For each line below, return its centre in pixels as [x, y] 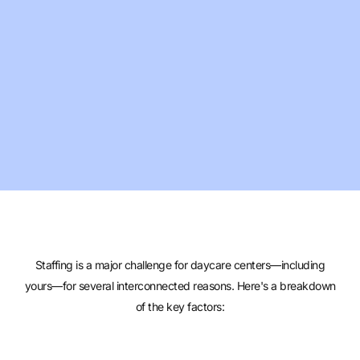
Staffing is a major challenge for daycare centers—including [180, 265]
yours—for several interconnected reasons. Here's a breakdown [180, 286]
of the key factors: [180, 307]
